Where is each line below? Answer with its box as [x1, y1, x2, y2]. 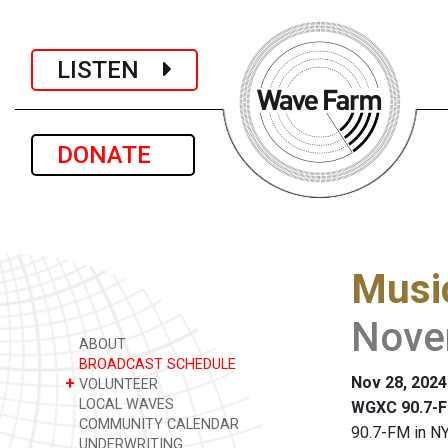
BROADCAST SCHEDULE [75, 356, 236, 373]
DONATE [57, 141, 169, 169]
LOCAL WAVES [75, 396, 174, 413]
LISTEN [57, 55, 163, 84]
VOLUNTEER [75, 376, 158, 393]
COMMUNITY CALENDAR [75, 416, 239, 433]
